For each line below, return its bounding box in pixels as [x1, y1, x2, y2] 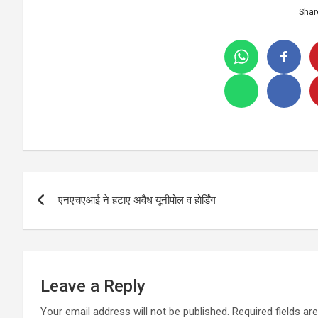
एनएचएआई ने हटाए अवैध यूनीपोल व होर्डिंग [58, 194, 216, 207]
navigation [22, 201, 128, 229]
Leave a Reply [40, 276, 146, 297]
